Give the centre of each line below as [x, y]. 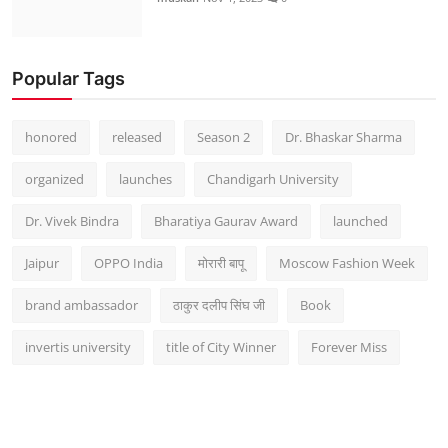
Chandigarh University [273, 178]
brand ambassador [81, 304]
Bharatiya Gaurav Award [226, 220]
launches [145, 178]
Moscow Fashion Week [347, 262]
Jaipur [42, 262]
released [137, 136]
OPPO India [128, 262]
